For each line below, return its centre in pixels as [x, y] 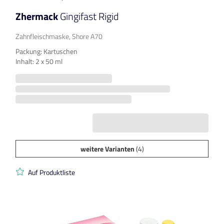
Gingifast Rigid [89, 16]
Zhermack [38, 16]
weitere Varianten [107, 149]
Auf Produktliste [51, 172]
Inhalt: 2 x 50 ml [39, 61]
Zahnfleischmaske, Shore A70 [59, 36]
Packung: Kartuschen [46, 51]
